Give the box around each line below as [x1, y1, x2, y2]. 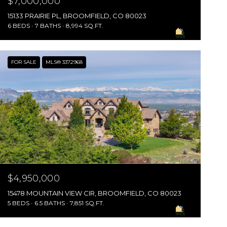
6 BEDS [7, 22, 30, 30]
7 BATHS [34, 22, 61, 30]
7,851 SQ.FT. [69, 199, 104, 207]
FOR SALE [11, 59, 36, 66]
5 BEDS [7, 199, 29, 207]
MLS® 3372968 [45, 59, 83, 66]
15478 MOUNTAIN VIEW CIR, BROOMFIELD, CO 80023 [7, 188, 181, 197]
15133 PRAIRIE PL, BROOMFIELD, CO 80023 [7, 12, 146, 20]
